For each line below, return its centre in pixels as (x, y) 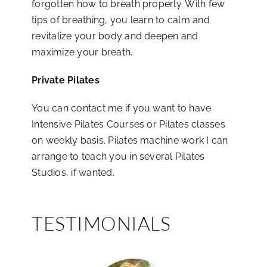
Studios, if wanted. (73, 172)
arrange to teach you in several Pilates (118, 156)
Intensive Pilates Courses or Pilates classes (128, 124)
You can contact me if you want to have (122, 108)
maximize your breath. (82, 52)
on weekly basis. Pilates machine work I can (130, 140)
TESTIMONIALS (101, 223)
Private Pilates (66, 80)
